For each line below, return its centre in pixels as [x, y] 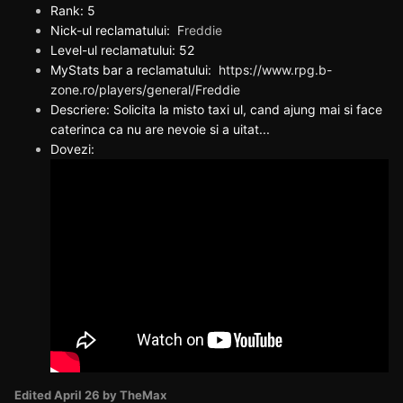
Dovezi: [74, 149]
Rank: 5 [73, 11]
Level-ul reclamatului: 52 [122, 50]
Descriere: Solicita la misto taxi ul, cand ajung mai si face [216, 110]
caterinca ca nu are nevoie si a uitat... [160, 130]
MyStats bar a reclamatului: [134, 70]
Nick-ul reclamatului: [112, 31]
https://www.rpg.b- [275, 70]
